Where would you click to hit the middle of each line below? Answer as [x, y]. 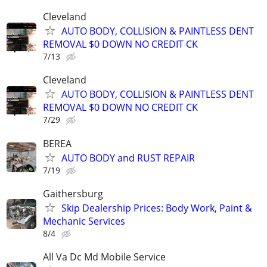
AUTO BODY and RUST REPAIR [128, 158]
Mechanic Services [84, 221]
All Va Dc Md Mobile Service [104, 257]
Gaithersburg [73, 193]
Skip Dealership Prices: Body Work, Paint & [157, 208]
